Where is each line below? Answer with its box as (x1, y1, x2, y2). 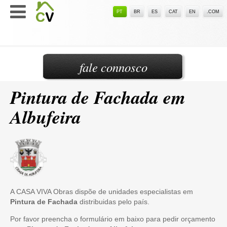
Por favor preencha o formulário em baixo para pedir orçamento (10, 215, 215, 223)
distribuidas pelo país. (78, 198, 149, 206)
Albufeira (10, 104, 81, 130)
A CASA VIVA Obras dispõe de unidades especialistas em (10, 187, 193, 196)
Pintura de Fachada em (10, 84, 185, 110)
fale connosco (80, 59, 147, 75)
